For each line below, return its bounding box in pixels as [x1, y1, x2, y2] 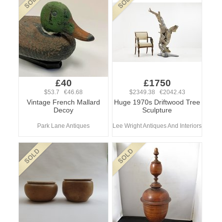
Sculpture [142, 106, 172, 114]
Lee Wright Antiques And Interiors [112, 122, 202, 129]
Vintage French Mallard [27, 98, 100, 106]
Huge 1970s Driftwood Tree [114, 98, 200, 106]
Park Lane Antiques [37, 122, 90, 129]
